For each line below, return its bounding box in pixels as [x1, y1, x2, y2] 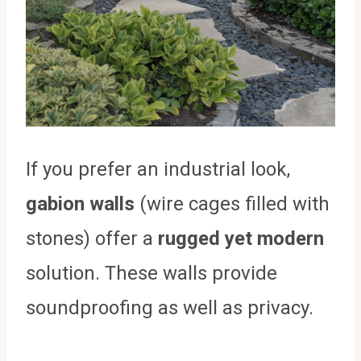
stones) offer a [26, 227, 158, 251]
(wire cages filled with [135, 193, 330, 216]
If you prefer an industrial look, [26, 158, 290, 181]
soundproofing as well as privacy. [26, 297, 313, 320]
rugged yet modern [158, 227, 324, 251]
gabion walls [26, 193, 135, 216]
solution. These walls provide [26, 262, 277, 285]
